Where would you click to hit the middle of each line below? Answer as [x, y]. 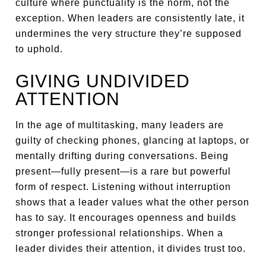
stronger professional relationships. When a [120, 233]
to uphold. [39, 49]
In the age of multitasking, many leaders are [120, 125]
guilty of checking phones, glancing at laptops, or [133, 140]
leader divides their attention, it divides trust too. [131, 248]
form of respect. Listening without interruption [123, 187]
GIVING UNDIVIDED [103, 81]
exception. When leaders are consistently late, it [130, 18]
